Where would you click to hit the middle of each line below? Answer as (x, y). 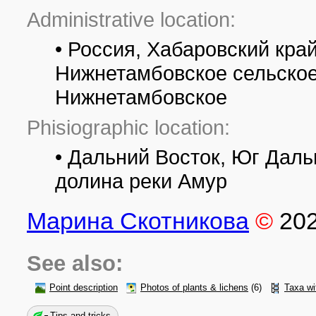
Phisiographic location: (128, 127)
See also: (75, 263)
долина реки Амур (141, 181)
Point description (84, 288)
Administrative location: (131, 19)
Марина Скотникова (138, 221)
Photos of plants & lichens (194, 288)
